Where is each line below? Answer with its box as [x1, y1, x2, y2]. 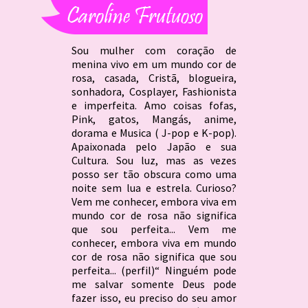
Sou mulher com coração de [71, 43, 237, 57]
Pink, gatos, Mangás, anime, [71, 111, 237, 126]
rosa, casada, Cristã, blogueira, [71, 70, 237, 85]
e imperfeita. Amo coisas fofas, [71, 98, 237, 112]
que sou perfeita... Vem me [71, 221, 237, 236]
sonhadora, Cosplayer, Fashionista [71, 84, 237, 98]
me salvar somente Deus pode [71, 276, 237, 291]
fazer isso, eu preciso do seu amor [71, 290, 237, 305]
